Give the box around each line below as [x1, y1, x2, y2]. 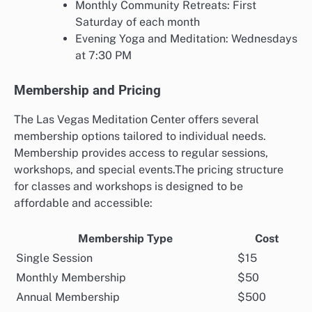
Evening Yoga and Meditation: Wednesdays [75, 31, 297, 45]
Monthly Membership [16, 271, 126, 285]
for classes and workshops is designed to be [14, 180, 243, 194]
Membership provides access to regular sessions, [14, 146, 268, 160]
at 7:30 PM [75, 48, 132, 62]
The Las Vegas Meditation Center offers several [14, 113, 259, 127]
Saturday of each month [75, 15, 200, 29]
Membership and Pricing [14, 82, 161, 98]
